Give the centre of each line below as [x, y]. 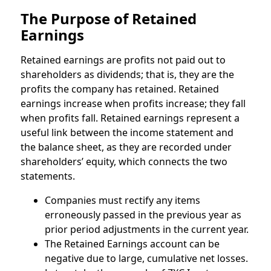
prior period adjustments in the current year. [146, 230]
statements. [47, 176]
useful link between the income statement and [127, 133]
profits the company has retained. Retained [119, 89]
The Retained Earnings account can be [132, 244]
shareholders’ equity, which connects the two [124, 162]
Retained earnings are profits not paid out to [123, 60]
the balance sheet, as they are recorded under [126, 147]
